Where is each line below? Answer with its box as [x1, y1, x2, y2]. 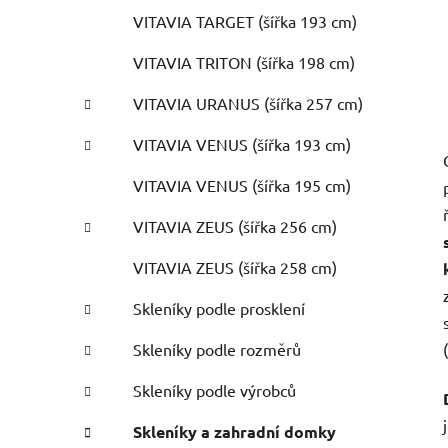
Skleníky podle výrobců [133, 380, 296, 401]
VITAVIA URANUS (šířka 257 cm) [133, 93, 363, 114]
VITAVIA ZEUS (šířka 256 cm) [133, 216, 337, 237]
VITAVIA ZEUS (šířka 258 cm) [133, 257, 337, 278]
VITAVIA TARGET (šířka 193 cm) [133, 11, 357, 32]
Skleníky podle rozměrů [133, 339, 301, 360]
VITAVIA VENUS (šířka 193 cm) [133, 134, 351, 155]
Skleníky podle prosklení [133, 298, 305, 319]
